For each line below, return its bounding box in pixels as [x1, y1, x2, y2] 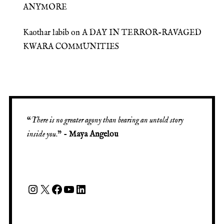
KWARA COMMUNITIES [23, 41, 119, 52]
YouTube [62, 180, 106, 196]
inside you [26, 129, 56, 140]
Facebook [50, 180, 99, 196]
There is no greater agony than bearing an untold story [30, 115, 183, 126]
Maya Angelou [68, 129, 118, 140]
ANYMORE [23, 2, 67, 12]
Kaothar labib [23, 27, 69, 38]
